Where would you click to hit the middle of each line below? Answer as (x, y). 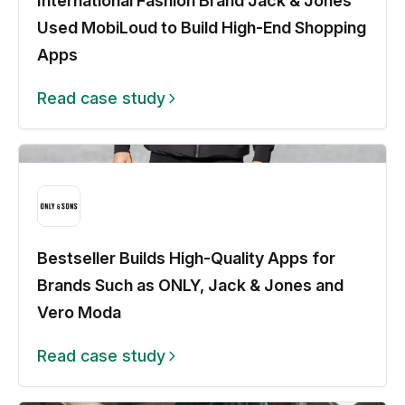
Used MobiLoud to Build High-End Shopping (202, 27)
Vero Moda (79, 312)
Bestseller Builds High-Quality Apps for (186, 258)
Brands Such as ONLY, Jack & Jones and (190, 285)
